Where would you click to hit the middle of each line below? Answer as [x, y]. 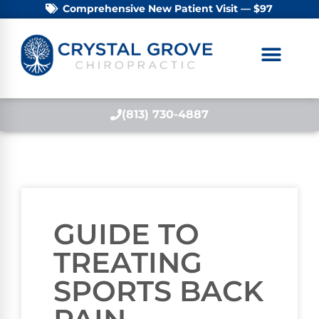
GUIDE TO [126, 234]
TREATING [128, 262]
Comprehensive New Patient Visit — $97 [167, 9]
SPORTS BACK [158, 291]
